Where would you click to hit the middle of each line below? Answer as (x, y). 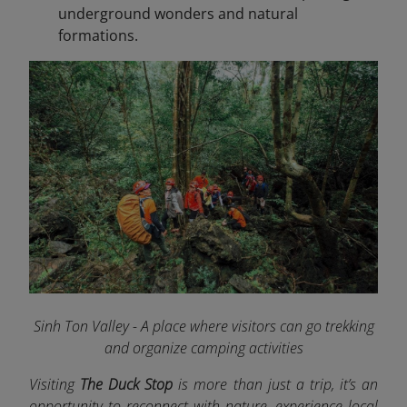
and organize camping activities (203, 348)
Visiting (55, 385)
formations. (98, 36)
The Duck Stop (129, 385)
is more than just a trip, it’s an (278, 385)
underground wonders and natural (178, 14)
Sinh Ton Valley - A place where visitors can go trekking (203, 327)
